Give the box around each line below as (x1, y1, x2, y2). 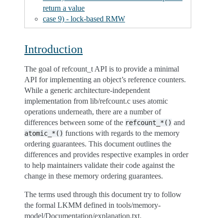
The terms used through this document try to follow (24, 190, 182, 199)
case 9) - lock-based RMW (43, 15, 125, 23)
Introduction (24, 43, 83, 55)
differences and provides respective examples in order (24, 150, 188, 159)
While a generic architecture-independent (24, 86, 150, 94)
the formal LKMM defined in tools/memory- (24, 201, 161, 209)
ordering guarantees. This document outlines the (24, 140, 171, 148)
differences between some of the (24, 118, 125, 127)
